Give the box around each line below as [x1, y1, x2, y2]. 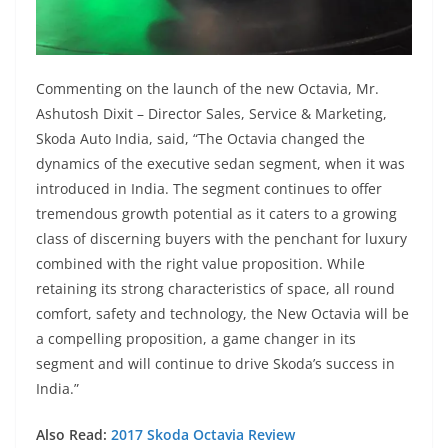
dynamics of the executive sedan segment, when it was [36, 153, 405, 173]
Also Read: [36, 424, 111, 444]
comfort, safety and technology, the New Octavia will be [36, 303, 409, 323]
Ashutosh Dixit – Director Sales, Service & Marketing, [36, 103, 387, 123]
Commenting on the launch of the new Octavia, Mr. [36, 78, 379, 98]
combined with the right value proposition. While [36, 253, 365, 273]
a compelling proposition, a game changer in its [36, 328, 356, 348]
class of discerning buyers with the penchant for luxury [36, 228, 407, 248]
